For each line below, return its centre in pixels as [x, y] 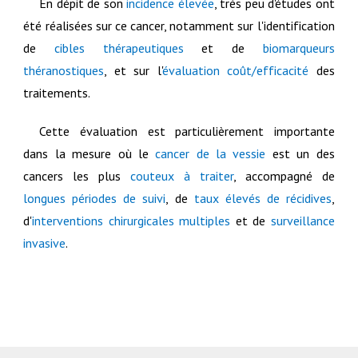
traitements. [58, 93]
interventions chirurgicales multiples [131, 221]
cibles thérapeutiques [119, 48]
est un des [300, 154]
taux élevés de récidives [263, 199]
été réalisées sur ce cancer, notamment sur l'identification [179, 26]
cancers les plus [77, 176]
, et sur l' [133, 71]
